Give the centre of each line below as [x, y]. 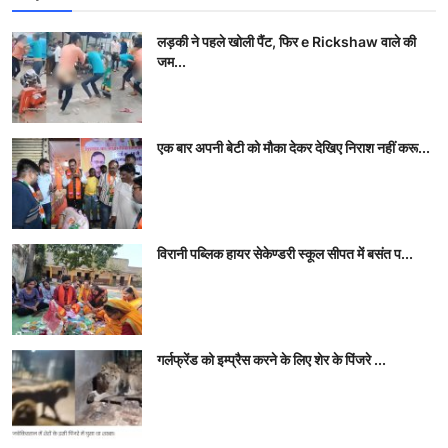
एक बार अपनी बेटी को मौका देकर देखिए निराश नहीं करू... [293, 148]
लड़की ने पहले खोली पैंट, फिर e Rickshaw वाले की [286, 42]
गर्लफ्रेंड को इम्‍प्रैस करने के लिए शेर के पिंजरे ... [271, 360]
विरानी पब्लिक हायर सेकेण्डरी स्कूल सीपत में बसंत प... [285, 254]
